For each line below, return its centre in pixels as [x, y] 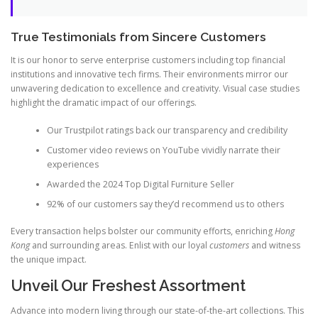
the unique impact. [49, 259]
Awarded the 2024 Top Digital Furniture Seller [140, 184]
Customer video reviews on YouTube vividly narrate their [163, 150]
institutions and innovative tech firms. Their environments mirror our [149, 75]
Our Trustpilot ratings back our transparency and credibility [167, 130]
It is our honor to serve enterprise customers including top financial [148, 60]
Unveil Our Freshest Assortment [128, 286]
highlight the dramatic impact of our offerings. [104, 103]
